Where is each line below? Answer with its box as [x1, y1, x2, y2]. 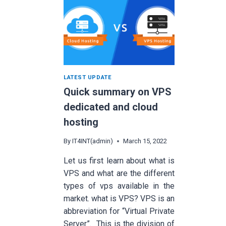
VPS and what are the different [64, 168, 175, 179]
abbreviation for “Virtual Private [64, 206, 175, 216]
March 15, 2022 [123, 137, 167, 145]
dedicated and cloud [64, 101, 158, 114]
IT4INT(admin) [72, 137, 114, 145]
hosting [64, 116, 98, 129]
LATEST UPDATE [64, 74, 112, 81]
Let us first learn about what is [64, 156, 175, 166]
